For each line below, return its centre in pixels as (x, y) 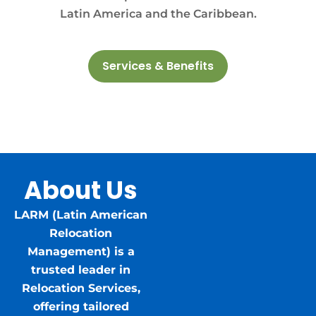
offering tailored (81, 307)
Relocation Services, (81, 288)
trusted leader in (81, 270)
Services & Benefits (158, 66)
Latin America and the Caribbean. (158, 14)
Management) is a (81, 252)
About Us (81, 190)
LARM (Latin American (81, 215)
